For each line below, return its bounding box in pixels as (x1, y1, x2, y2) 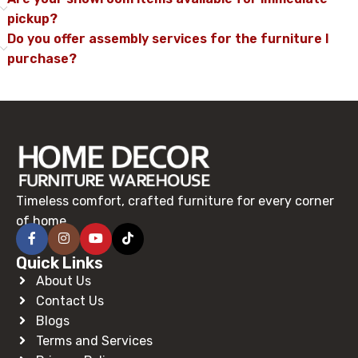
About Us (36, 272, 91, 288)
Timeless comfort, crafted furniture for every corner (16, 193, 334, 209)
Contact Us (36, 292, 104, 308)
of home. (16, 213, 70, 229)
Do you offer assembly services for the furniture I (7, 31, 329, 47)
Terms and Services (36, 332, 153, 348)
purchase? (7, 51, 77, 67)
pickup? (7, 11, 58, 27)
